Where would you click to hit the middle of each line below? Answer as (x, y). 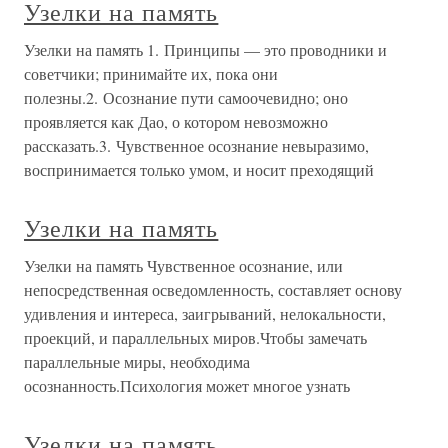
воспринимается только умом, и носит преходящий (199, 169)
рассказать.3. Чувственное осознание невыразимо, (196, 145)
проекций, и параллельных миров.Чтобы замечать (195, 337)
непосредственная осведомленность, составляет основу (213, 289)
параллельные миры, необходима (137, 361)
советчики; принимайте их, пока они (151, 73)
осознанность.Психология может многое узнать (187, 385)
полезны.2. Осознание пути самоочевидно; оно (186, 97)
